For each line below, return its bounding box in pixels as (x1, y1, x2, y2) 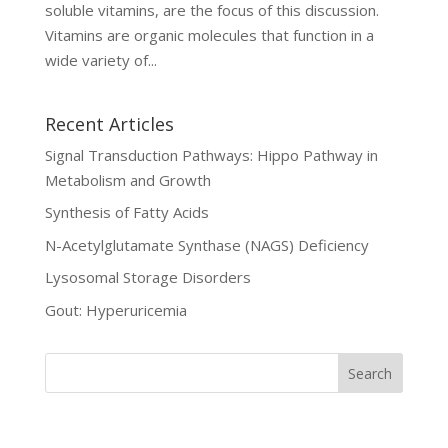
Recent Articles (44, 111, 174, 136)
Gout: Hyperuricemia (44, 299, 187, 320)
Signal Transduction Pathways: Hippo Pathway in (44, 144, 378, 165)
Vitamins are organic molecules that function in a (44, 24, 374, 45)
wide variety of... (44, 49, 157, 70)
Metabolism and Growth (44, 169, 211, 190)
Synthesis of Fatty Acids (44, 202, 209, 223)
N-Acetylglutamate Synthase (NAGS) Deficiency (44, 234, 369, 255)
